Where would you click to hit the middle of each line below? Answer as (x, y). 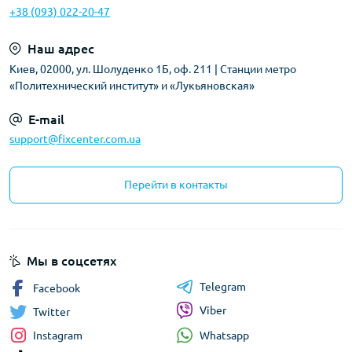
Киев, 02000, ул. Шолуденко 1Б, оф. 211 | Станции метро (153, 69)
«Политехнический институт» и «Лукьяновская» (132, 86)
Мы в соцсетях (71, 261)
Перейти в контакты (176, 185)
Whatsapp (224, 335)
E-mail (46, 119)
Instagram (58, 335)
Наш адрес (61, 49)
